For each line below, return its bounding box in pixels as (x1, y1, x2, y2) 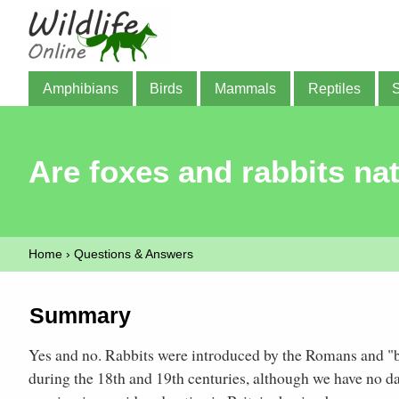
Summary (28, 304, 131, 329)
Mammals (215, 80, 277, 96)
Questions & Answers (74, 247, 193, 262)
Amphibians (42, 80, 118, 96)
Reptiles (307, 80, 361, 96)
